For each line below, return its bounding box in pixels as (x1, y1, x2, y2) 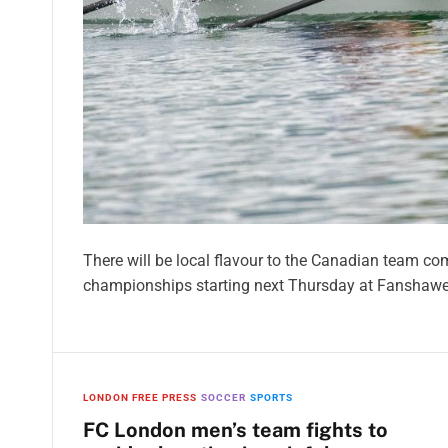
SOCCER (201, 392, 246, 403)
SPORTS (250, 392, 293, 403)
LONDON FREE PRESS (83, 392, 197, 403)
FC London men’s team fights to (83, 418, 388, 442)
